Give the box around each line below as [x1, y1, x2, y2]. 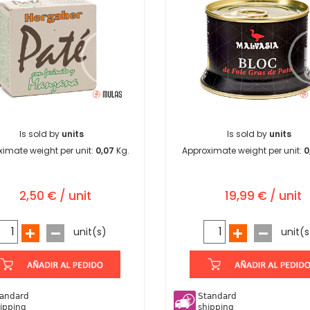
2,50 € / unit [19, 188, 91, 205]
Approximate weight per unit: [182, 145, 304, 157]
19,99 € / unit [224, 188, 302, 205]
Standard [198, 291, 237, 302]
